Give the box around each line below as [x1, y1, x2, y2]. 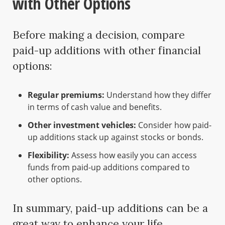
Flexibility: [28, 150, 69, 161]
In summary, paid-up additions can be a [13, 201, 208, 215]
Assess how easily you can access [69, 150, 197, 161]
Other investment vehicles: [28, 120, 136, 131]
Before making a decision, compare [13, 28, 185, 42]
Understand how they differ [104, 89, 211, 101]
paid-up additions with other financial [13, 44, 201, 58]
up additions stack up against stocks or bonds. [28, 132, 203, 143]
